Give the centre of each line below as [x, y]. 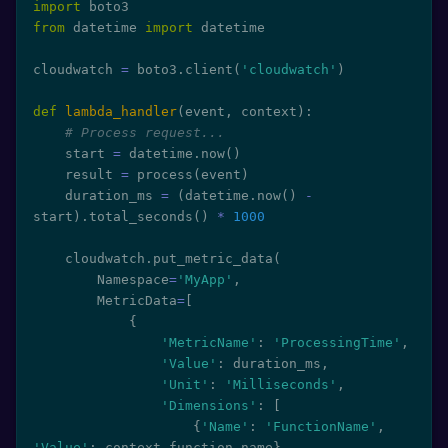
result [93, 174]
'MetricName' [209, 342]
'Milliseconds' [281, 384]
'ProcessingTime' [337, 342]
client [209, 69]
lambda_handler [121, 111]
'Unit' [185, 384]
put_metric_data [213, 258]
